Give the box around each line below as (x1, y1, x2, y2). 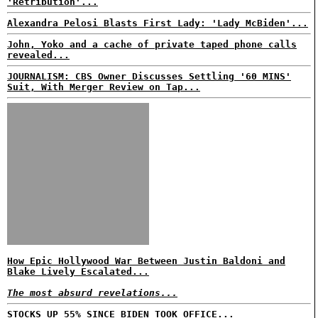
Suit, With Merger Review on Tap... (7, 82, 200, 92)
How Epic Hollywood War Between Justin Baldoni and (7, 256, 285, 266)
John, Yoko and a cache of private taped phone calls (7, 39, 297, 50)
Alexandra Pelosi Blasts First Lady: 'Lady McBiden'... (7, 18, 308, 28)
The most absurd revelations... (7, 287, 177, 298)
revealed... (7, 50, 70, 60)
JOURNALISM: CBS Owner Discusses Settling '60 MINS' (7, 71, 291, 82)
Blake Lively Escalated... (7, 266, 149, 277)
